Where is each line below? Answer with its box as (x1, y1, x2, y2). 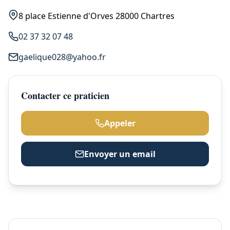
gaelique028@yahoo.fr (18, 51, 106, 63)
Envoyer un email (84, 148, 156, 160)
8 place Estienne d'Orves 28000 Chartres (18, 10, 175, 22)
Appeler (104, 118, 136, 129)
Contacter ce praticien (21, 89, 109, 102)
